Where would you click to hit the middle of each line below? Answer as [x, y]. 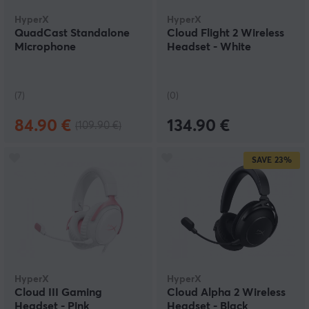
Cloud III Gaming [58, 292]
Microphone [45, 47]
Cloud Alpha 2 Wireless [226, 292]
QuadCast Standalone [72, 33]
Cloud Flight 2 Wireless [226, 33]
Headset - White [209, 47]
